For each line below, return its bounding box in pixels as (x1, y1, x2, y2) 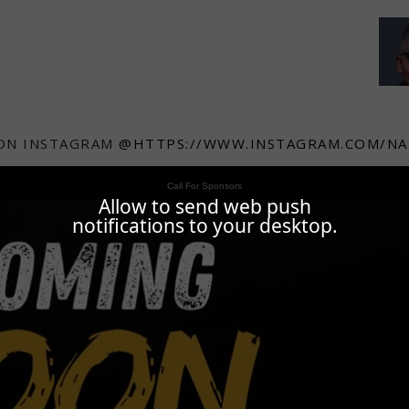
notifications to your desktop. (71, 213, 338, 239)
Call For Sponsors (166, 181, 242, 191)
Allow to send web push (98, 194, 311, 220)
